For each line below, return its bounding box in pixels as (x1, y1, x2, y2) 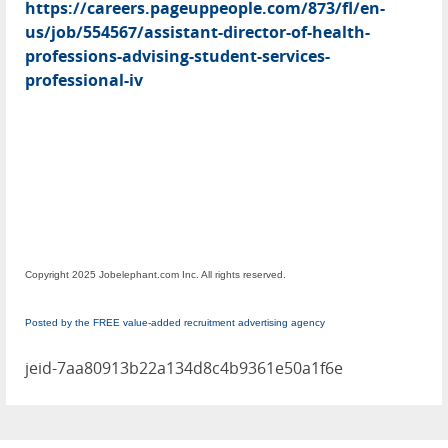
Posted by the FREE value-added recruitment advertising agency (25, 317, 325, 329)
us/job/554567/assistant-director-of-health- (25, 21, 370, 44)
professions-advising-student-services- (25, 45, 330, 68)
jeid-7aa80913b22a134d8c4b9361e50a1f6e (25, 357, 343, 380)
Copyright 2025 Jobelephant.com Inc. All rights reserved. (25, 269, 286, 281)
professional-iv (25, 69, 143, 92)
